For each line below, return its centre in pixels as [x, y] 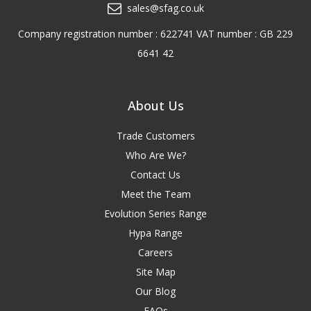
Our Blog [155, 291]
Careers [155, 252]
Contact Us [155, 174]
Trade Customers [155, 135]
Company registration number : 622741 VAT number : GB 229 [155, 33]
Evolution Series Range [155, 213]
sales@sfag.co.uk [165, 8]
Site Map [155, 271]
